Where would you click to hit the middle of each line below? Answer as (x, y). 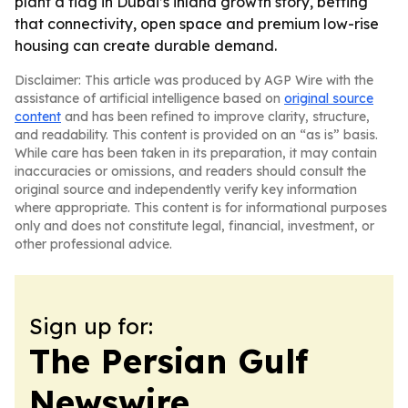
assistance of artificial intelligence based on (149, 98)
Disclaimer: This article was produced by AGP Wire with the (194, 80)
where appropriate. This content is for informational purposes (201, 208)
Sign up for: (91, 326)
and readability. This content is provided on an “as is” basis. (196, 135)
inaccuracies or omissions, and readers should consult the (190, 171)
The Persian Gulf (168, 361)
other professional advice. (93, 244)
